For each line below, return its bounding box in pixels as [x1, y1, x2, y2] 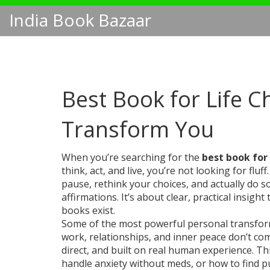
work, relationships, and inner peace [61, 230, 226, 243]
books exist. [61, 204, 115, 217]
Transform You [61, 115, 214, 144]
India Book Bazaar [9, 8, 151, 31]
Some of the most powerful [61, 217, 187, 230]
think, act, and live [61, 164, 142, 177]
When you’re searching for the [61, 151, 202, 164]
